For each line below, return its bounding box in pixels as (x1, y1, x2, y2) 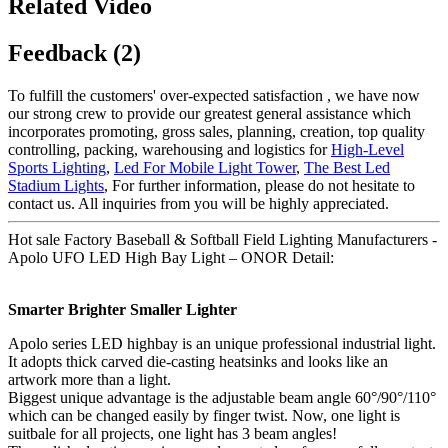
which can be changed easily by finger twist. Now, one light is (8, 406, 400, 424)
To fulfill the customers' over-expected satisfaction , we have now (8, 86, 420, 104)
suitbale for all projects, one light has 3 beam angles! (8, 424, 337, 442)
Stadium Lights (8, 176, 104, 194)
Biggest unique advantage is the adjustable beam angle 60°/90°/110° (8, 388, 436, 406)
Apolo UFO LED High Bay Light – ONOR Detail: (8, 248, 334, 266)
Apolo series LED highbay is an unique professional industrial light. (8, 334, 436, 352)
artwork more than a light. (8, 370, 171, 388)
